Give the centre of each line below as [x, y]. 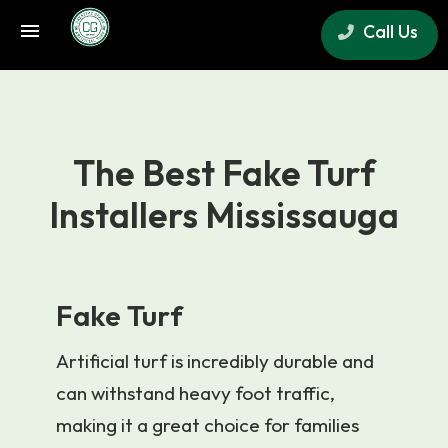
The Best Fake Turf [223, 173]
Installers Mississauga [223, 215]
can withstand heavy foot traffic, [195, 392]
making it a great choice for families [207, 424]
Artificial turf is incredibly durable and [215, 360]
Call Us [388, 31]
